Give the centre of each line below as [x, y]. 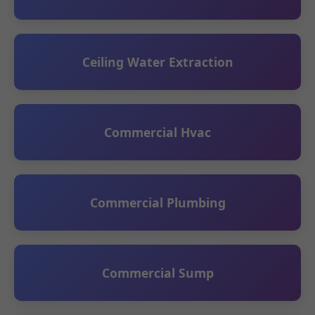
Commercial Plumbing [157, 202]
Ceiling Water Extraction [157, 62]
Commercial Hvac [157, 132]
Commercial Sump [157, 273]
